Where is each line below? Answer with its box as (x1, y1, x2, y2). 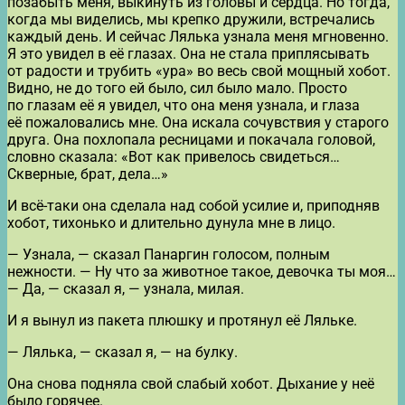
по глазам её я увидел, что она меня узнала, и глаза (7, 96, 360, 114)
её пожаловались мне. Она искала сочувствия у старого (7, 113, 389, 131)
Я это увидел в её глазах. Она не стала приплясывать (7, 44, 370, 62)
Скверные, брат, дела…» (7, 165, 168, 183)
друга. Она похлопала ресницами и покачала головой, (7, 130, 375, 148)
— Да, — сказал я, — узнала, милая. (7, 279, 244, 297)
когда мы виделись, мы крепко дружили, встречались (7, 10, 375, 28)
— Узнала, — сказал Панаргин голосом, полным (7, 245, 330, 263)
